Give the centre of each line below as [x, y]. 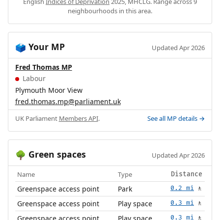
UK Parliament [37, 119]
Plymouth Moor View [49, 90]
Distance [186, 175]
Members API [78, 119]
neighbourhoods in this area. [110, 11]
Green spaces [56, 154]
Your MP [45, 47]
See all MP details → [176, 119]
